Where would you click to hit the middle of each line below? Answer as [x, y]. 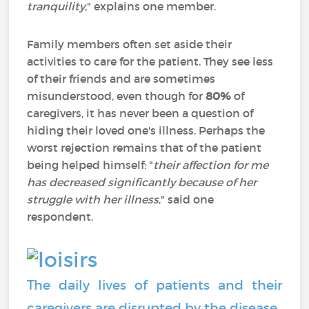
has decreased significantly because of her [142, 182]
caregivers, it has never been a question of [140, 113]
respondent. [60, 217]
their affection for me [211, 165]
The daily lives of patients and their [154, 285]
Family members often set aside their [130, 44]
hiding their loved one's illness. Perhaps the [146, 130]
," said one [187, 199]
